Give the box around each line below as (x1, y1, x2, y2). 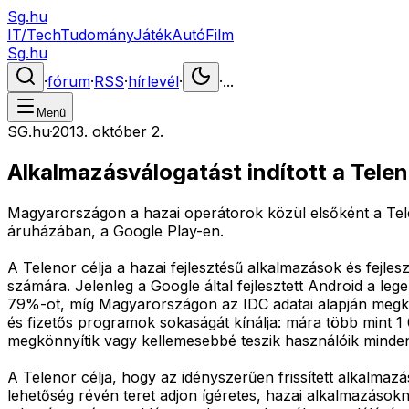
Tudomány (60, 26, 133, 44)
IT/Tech (7, 26, 60, 44)
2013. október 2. (52, 122, 163, 141)
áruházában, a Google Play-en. (7, 221, 224, 240)
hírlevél (128, 72, 179, 90)
